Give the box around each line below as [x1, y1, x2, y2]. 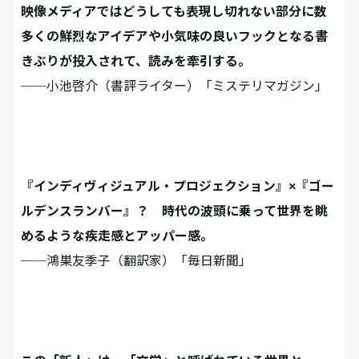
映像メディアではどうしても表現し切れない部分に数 [21, 2, 328, 18]
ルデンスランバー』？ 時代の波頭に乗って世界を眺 [21, 202, 329, 218]
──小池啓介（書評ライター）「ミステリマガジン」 [21, 77, 329, 93]
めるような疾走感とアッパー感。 [21, 227, 214, 243]
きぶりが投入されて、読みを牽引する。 [21, 52, 252, 68]
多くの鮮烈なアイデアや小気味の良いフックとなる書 [21, 27, 329, 43]
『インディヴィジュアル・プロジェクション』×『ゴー [21, 177, 335, 193]
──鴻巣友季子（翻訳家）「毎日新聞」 [21, 252, 252, 268]
